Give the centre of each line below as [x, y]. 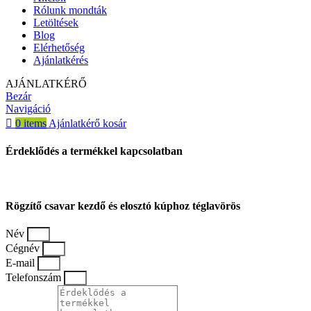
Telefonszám [35, 278]
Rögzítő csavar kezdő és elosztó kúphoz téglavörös [123, 205]
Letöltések [56, 23]
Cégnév [24, 249]
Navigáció [28, 109]
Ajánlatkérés [61, 60]
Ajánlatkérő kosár [87, 124]
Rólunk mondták [70, 10]
